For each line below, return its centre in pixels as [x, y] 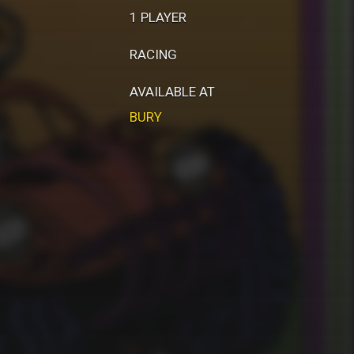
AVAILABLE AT [172, 92]
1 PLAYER [158, 17]
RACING [153, 55]
